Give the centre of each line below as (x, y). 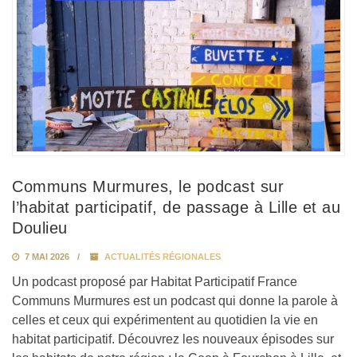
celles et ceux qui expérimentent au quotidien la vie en (165, 320)
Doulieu (40, 228)
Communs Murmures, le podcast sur (148, 187)
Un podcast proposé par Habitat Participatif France (155, 282)
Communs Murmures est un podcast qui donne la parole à (175, 301)
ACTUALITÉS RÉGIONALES (163, 257)
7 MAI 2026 (46, 257)
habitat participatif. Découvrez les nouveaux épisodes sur (173, 339)
